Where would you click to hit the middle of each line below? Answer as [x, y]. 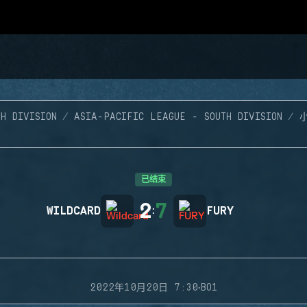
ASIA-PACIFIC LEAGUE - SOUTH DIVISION [178, 117]
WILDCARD [74, 211]
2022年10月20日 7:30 [144, 288]
